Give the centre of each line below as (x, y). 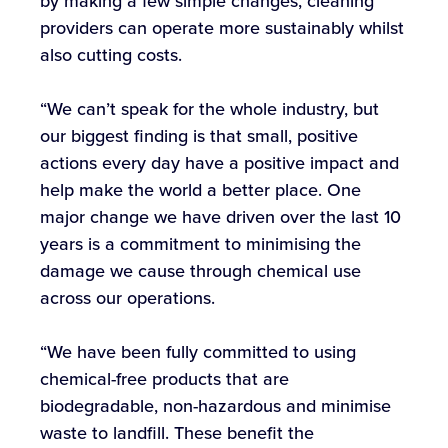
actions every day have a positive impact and (219, 163)
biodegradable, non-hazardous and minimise (215, 406)
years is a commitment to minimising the (200, 244)
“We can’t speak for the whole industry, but (209, 109)
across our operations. (127, 298)
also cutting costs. (111, 55)
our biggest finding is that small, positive (199, 136)
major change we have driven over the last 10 (220, 217)
